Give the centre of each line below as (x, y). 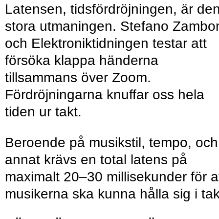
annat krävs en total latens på (96, 160)
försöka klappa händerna (82, 61)
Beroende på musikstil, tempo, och (111, 143)
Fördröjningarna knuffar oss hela (105, 95)
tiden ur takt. (43, 112)
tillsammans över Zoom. (78, 78)
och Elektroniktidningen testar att (106, 44)
